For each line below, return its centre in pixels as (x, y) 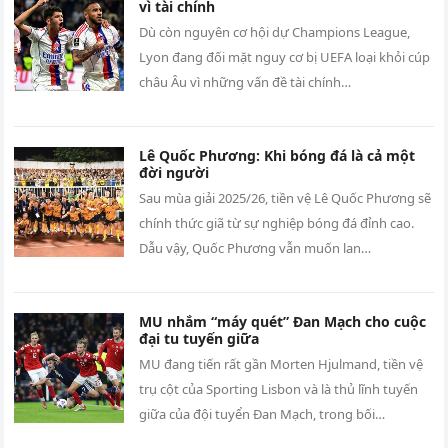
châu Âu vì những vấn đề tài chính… (245, 81)
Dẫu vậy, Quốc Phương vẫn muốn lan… (255, 247)
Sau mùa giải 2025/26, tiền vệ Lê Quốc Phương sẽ (285, 197)
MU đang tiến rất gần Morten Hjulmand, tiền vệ (281, 363)
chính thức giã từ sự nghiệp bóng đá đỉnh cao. (277, 222)
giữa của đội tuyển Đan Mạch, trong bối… (262, 413)
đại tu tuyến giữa (199, 338)
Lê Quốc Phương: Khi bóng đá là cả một (277, 155)
